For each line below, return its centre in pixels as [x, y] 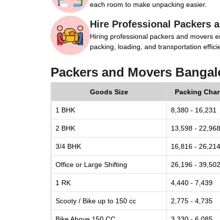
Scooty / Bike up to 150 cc [96, 201]
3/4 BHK [68, 146]
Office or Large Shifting [91, 165]
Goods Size [109, 92]
